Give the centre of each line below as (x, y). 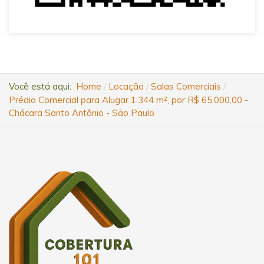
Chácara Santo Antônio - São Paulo (82, 113)
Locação (126, 86)
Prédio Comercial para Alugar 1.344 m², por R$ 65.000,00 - (128, 100)
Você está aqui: (42, 86)
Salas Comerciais (186, 86)
